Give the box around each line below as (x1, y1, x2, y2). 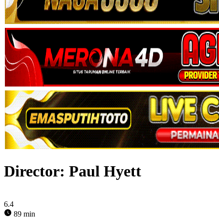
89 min (12, 209, 35, 218)
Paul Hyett (69, 162, 141, 180)
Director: (4, 162, 69, 180)
